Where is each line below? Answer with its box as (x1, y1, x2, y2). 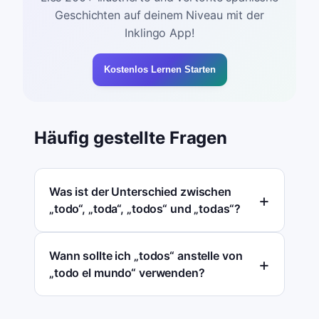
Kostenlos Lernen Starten (103, 64, 216, 75)
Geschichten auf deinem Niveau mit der (55, 8, 264, 23)
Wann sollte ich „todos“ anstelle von (49, 249, 243, 263)
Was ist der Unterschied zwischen (49, 184, 231, 199)
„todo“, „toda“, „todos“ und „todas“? (49, 202, 241, 216)
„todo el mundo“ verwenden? (49, 266, 205, 281)
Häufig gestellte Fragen (34, 127, 228, 149)
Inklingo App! (125, 26, 194, 41)
